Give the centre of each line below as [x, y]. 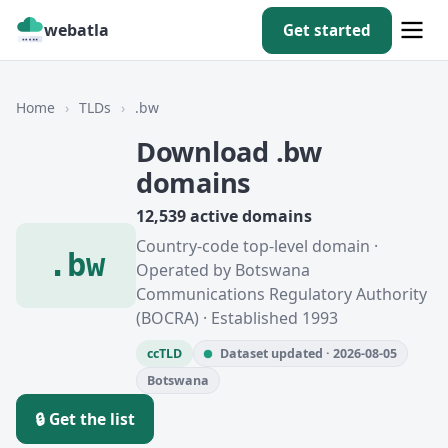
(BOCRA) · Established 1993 [237, 318]
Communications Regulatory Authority [281, 294]
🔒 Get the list [85, 419]
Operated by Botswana [223, 270]
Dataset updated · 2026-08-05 [308, 353]
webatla [76, 30]
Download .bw [229, 151]
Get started [327, 29]
